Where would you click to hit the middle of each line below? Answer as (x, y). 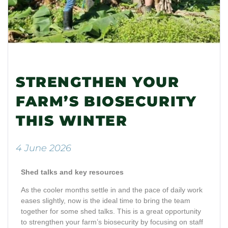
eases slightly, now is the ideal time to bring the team (106, 201)
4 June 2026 (44, 148)
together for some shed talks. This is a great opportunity (111, 211)
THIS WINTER (72, 121)
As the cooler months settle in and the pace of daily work (112, 190)
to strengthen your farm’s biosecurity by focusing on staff (112, 222)
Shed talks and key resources (72, 172)
